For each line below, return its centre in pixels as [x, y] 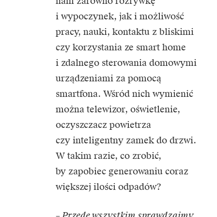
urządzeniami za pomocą [108, 78]
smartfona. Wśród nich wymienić [124, 94]
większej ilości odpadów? [108, 187]
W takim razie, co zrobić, [108, 156]
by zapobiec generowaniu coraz [122, 171]
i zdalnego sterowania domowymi [126, 63]
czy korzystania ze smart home [121, 47]
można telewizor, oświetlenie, [118, 109]
